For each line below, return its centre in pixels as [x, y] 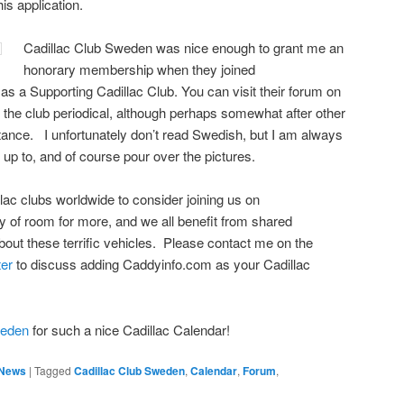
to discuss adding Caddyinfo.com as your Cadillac [161, 264]
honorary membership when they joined [140, 69]
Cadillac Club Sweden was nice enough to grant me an [184, 48]
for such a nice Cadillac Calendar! [129, 329]
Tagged [53, 371]
